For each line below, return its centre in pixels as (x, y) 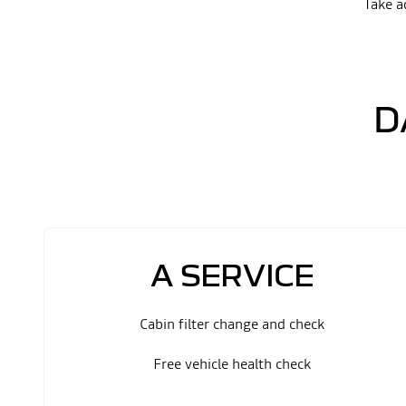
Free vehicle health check (232, 363)
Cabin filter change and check (232, 324)
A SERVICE (232, 274)
